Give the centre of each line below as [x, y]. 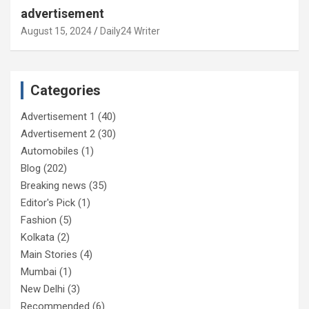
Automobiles [50, 151]
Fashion [39, 220]
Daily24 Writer [130, 31]
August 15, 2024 [56, 31]
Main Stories [49, 254]
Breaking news [53, 185]
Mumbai [39, 271]
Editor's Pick [48, 202]
